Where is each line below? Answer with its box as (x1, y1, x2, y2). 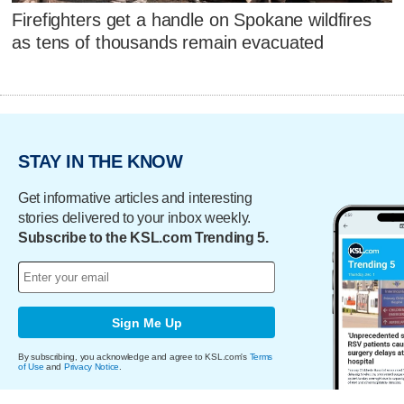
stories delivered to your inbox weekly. (18, 210, 252, 226)
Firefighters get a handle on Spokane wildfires (12, 9, 372, 30)
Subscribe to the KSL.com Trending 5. (18, 230, 269, 246)
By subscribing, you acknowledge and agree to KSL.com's (18, 352, 250, 363)
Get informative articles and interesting (18, 190, 252, 207)
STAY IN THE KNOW (18, 151, 183, 171)
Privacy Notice (63, 362, 120, 372)
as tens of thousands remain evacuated (12, 32, 325, 52)
